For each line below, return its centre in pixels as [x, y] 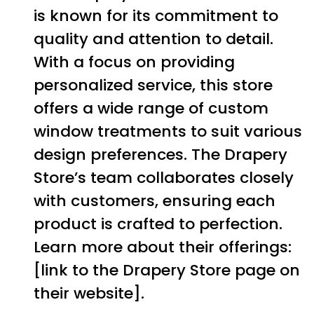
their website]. [89, 293]
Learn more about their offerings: [163, 247]
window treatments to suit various [168, 131]
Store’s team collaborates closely [164, 177]
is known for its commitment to [156, 15]
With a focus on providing [134, 62]
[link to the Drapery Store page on [167, 270]
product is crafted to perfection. [158, 224]
